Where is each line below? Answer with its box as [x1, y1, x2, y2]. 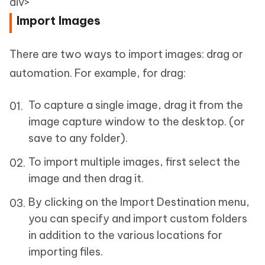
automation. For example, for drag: [9, 66, 186, 80]
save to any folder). [28, 131, 128, 145]
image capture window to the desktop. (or [28, 114, 245, 128]
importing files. [28, 244, 103, 258]
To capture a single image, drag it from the [28, 98, 243, 112]
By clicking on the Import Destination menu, [28, 195, 250, 209]
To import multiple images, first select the [28, 154, 240, 169]
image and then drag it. [28, 171, 144, 185]
